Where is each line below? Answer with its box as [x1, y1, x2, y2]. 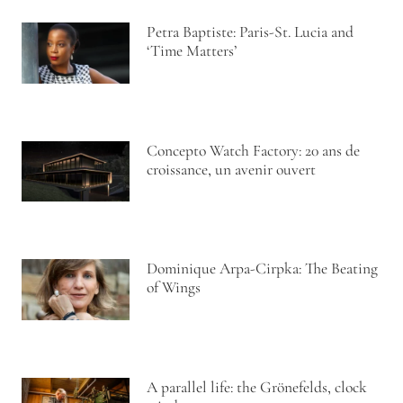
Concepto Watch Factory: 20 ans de [147, 140, 361, 160]
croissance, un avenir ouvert [147, 159, 317, 179]
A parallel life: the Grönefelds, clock [147, 377, 368, 397]
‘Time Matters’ [147, 41, 237, 61]
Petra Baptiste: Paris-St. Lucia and [147, 22, 354, 42]
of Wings [147, 278, 201, 298]
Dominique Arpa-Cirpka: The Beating [147, 259, 379, 279]
